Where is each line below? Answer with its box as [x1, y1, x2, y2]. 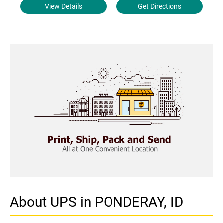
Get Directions [138, 2, 181, 10]
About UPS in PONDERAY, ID [10, 193, 183, 210]
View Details [45, 2, 82, 10]
